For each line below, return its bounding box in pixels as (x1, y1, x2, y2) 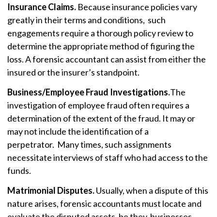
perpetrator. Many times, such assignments (7, 139, 171, 150)
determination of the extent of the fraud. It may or (7, 112, 195, 124)
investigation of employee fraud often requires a (7, 99, 189, 110)
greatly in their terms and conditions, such (7, 14, 166, 25)
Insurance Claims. (7, 1, 77, 12)
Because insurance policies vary (77, 1, 197, 12)
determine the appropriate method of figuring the (7, 40, 195, 51)
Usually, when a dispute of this (94, 185, 208, 196)
